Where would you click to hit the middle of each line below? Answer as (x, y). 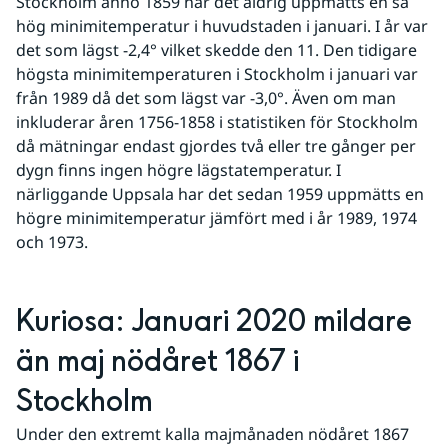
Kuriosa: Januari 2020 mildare (214, 322)
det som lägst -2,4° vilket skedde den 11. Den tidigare (216, 50)
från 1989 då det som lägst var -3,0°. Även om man (206, 98)
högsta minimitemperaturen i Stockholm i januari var (217, 74)
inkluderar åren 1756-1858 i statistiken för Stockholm (217, 122)
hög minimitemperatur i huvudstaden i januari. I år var (222, 26)
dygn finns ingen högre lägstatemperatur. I (178, 170)
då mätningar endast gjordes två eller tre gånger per (216, 146)
